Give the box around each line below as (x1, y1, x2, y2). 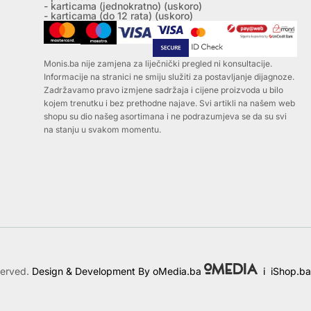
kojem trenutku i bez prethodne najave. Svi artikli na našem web (44, 98, 296, 109)
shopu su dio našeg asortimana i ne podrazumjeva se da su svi (44, 111, 287, 122)
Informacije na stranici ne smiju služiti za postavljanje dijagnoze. (44, 72, 295, 83)
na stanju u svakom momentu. (44, 124, 162, 135)
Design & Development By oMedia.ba (32, 264, 204, 277)
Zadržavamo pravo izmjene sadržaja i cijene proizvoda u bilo (44, 85, 284, 96)
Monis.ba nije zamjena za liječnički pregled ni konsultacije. (44, 58, 273, 69)
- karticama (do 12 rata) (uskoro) (44, 10, 194, 22)
